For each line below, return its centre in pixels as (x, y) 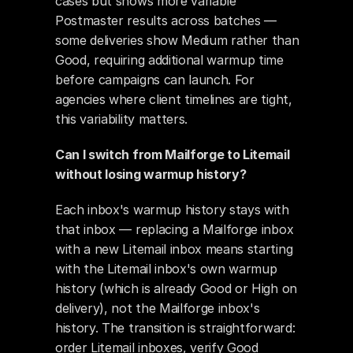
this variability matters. (121, 119)
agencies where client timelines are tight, (174, 99)
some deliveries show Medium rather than (177, 40)
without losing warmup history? (151, 174)
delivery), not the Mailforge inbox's (158, 308)
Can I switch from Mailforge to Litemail (173, 154)
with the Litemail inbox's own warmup (166, 269)
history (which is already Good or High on (176, 288)
